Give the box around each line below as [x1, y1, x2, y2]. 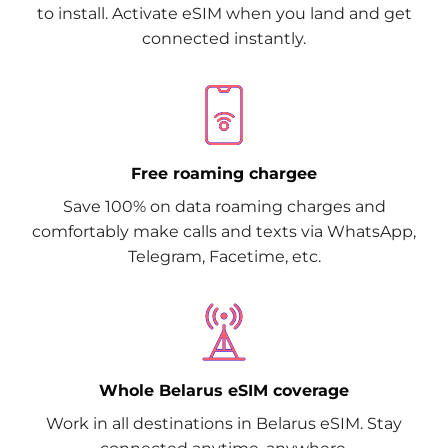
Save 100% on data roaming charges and [62, 196, 386, 216]
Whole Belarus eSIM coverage [99, 380, 349, 400]
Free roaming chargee [131, 163, 317, 183]
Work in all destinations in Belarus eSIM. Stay [46, 413, 402, 433]
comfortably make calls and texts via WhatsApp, [32, 221, 416, 241]
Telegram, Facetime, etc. [127, 246, 321, 266]
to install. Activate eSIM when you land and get [36, 4, 412, 24]
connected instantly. [142, 29, 306, 49]
